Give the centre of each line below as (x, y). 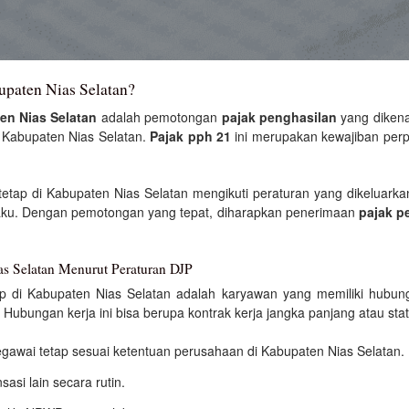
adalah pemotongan (159, 116)
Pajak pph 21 (190, 136)
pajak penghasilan (279, 116)
